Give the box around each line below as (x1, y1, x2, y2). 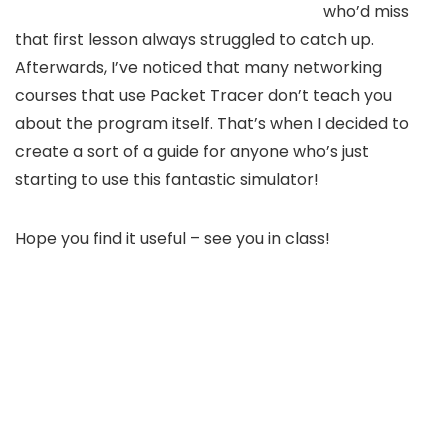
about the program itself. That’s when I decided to (15, 111, 409, 135)
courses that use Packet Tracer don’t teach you (15, 83, 392, 107)
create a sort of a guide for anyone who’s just (15, 139, 369, 163)
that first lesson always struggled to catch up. (15, 27, 374, 51)
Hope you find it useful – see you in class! (15, 226, 330, 250)
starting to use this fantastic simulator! (15, 167, 319, 191)
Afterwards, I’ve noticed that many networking (15, 55, 382, 79)
